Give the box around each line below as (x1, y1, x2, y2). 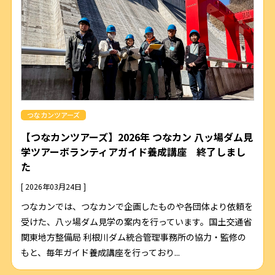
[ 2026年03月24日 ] (20, 181, 86, 192)
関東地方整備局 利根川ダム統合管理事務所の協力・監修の (20, 231, 246, 244)
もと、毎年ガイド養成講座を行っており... (20, 246, 180, 259)
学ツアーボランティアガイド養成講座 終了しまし (20, 144, 246, 160)
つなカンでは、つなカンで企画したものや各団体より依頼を (20, 200, 253, 213)
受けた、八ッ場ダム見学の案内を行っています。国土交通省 (20, 215, 252, 228)
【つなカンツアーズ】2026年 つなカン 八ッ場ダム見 (20, 130, 253, 145)
